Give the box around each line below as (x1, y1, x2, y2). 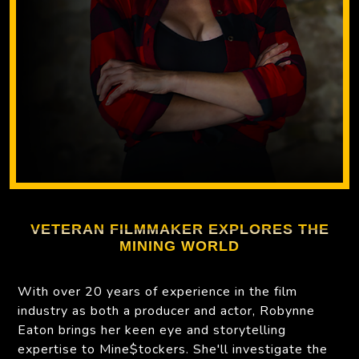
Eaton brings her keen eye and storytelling (18, 321, 286, 340)
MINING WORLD (119, 238, 240, 255)
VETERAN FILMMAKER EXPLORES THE (30, 221, 329, 238)
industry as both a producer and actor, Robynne (18, 302, 315, 321)
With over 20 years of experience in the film (18, 283, 297, 301)
